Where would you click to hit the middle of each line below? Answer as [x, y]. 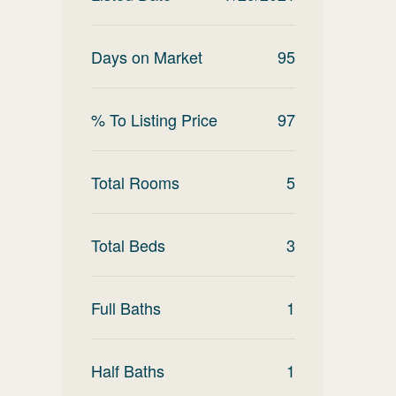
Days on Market [147, 57]
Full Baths [126, 308]
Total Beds [128, 245]
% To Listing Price [154, 119]
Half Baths [128, 370]
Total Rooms [135, 182]
